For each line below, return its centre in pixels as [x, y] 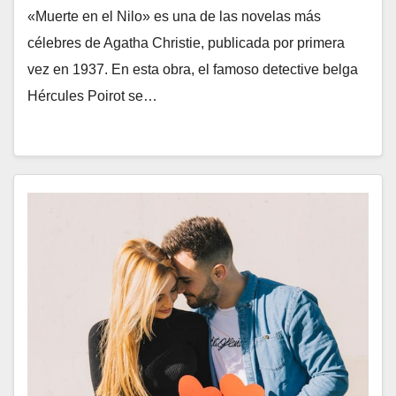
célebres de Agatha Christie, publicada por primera [186, 43]
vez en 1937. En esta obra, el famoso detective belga [193, 69]
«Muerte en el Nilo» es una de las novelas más [174, 16]
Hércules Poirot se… [92, 96]
